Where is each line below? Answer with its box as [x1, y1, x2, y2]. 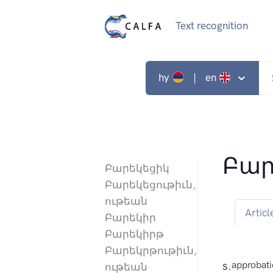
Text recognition [175, 19, 248, 32]
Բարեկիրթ [105, 228, 164, 241]
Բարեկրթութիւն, [105, 244, 197, 257]
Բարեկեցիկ [105, 162, 169, 175]
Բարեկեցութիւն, [105, 179, 196, 191]
